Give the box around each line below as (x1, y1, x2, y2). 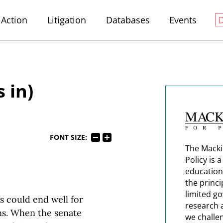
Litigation (47, 14, 86, 26)
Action (1, 14, 28, 26)
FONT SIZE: (49, 133, 87, 142)
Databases (106, 14, 150, 26)
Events (169, 14, 197, 26)
